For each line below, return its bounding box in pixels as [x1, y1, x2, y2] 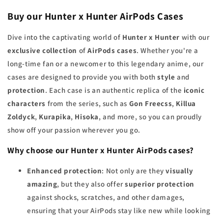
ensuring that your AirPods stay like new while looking [27, 206, 211, 216]
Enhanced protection [27, 166, 102, 176]
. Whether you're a [137, 46, 199, 55]
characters [7, 99, 46, 109]
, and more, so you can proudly [99, 112, 202, 122]
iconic [183, 85, 205, 95]
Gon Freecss [129, 99, 172, 109]
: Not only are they [102, 166, 166, 176]
